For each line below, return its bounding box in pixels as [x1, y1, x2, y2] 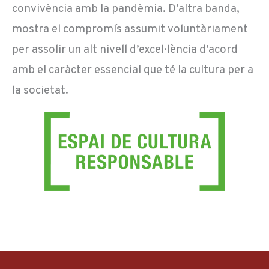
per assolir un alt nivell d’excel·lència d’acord [12, 42, 238, 57]
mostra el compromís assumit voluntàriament [12, 22, 248, 37]
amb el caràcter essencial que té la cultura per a [12, 62, 253, 77]
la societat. [12, 83, 68, 98]
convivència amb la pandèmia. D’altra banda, [12, 1, 240, 16]
